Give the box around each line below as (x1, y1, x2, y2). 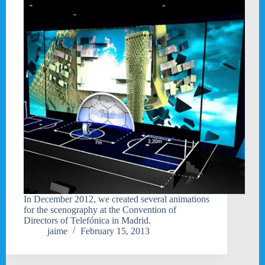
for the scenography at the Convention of (24, 204, 176, 215)
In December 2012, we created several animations (24, 193, 209, 204)
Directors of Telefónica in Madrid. (24, 215, 151, 225)
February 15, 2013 (80, 225, 150, 236)
